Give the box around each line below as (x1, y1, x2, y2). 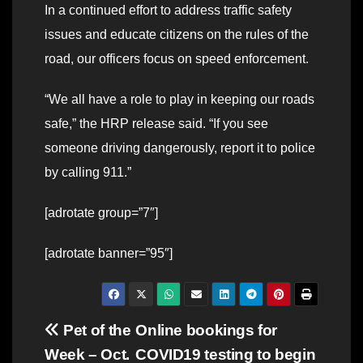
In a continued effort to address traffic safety (45, 3, 292, 18)
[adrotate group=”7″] (45, 206, 158, 220)
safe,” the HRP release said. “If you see (45, 117, 268, 131)
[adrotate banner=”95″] (45, 246, 173, 261)
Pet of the (59, 322, 131, 340)
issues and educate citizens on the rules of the (45, 28, 309, 42)
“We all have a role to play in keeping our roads (45, 92, 314, 107)
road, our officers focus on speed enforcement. (45, 52, 309, 66)
